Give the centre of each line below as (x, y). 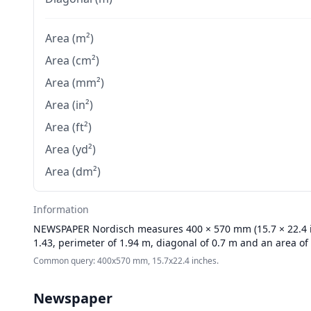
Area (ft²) (68, 127)
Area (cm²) (72, 60)
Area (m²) (69, 38)
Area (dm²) (73, 171)
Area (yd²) (70, 149)
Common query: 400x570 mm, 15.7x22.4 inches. (126, 261)
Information (61, 209)
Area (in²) (69, 105)
